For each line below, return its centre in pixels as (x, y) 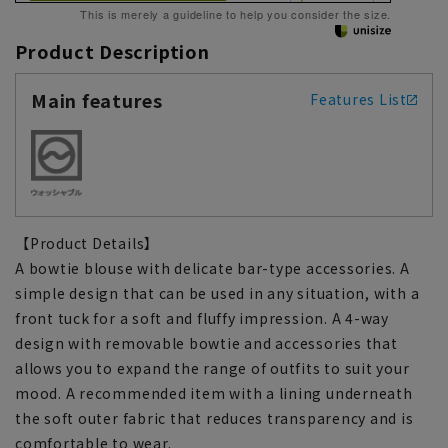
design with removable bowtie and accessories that (206, 342)
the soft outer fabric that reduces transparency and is (214, 417)
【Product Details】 (87, 242)
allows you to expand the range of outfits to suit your (212, 367)
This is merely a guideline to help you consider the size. (236, 13)
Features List (358, 99)
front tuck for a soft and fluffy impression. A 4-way (202, 317)
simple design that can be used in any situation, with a (217, 292)
